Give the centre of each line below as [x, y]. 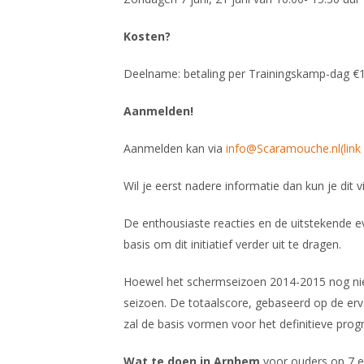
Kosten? [147, 36]
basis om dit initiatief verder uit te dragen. [232, 244]
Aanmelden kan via [175, 148]
